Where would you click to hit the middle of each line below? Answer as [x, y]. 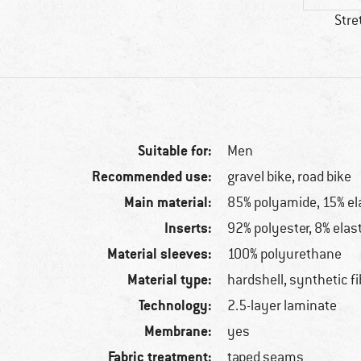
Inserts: [189, 228]
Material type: [170, 280]
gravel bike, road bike [290, 177]
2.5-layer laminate [282, 306]
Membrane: [178, 331]
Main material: [168, 202]
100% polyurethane [285, 254]
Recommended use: [152, 176]
